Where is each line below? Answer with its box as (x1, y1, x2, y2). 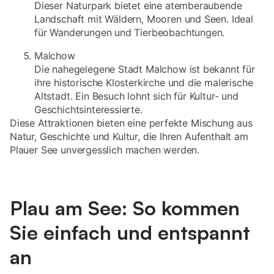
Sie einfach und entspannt (10, 220, 250, 245)
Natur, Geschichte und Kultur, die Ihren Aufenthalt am (10, 130, 248, 143)
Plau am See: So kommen (10, 196, 240, 220)
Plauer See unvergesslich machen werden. (10, 144, 200, 156)
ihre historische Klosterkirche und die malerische (34, 76, 253, 89)
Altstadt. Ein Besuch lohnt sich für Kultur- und (34, 90, 239, 102)
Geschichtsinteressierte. (34, 103, 143, 116)
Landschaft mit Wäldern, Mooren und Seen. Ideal (34, 13, 253, 25)
